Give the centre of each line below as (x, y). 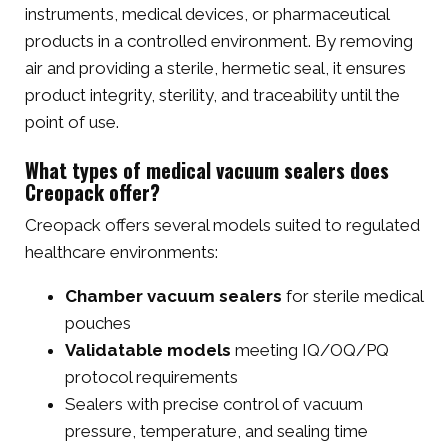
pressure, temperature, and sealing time (216, 430)
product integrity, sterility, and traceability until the (212, 95)
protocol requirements (151, 376)
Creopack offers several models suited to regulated (222, 224)
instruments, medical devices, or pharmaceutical (207, 14)
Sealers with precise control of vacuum (214, 403)
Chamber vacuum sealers (173, 295)
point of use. (72, 122)
